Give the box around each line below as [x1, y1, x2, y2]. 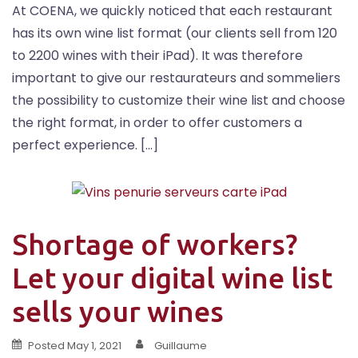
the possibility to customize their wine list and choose [12, 91, 345, 110]
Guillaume [154, 337, 207, 353]
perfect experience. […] [12, 136, 158, 155]
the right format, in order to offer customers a [12, 113, 302, 133]
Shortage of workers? [12, 227, 297, 261]
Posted [28, 337, 67, 353]
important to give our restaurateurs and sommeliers [12, 69, 340, 88]
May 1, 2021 [67, 337, 121, 353]
